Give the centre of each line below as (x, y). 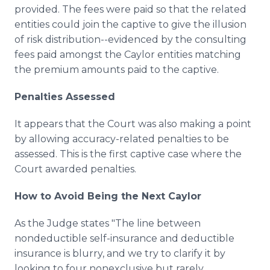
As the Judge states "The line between (108, 223)
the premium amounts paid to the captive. (118, 70)
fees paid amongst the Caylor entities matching (128, 55)
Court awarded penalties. (75, 169)
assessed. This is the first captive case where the (128, 154)
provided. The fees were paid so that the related (130, 9)
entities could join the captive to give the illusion (130, 24)
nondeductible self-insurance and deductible (124, 238)
